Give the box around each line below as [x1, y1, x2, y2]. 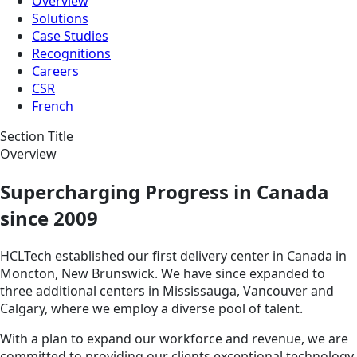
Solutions [32, 9, 88, 27]
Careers [32, 61, 79, 80]
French [32, 96, 73, 115]
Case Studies [32, 26, 108, 45]
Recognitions [32, 44, 111, 62]
